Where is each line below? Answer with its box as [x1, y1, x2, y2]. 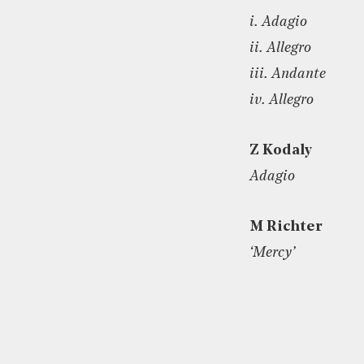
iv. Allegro [249, 92, 314, 108]
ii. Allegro [249, 40, 311, 56]
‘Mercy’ [249, 245, 295, 261]
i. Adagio [249, 14, 307, 30]
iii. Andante [249, 66, 326, 82]
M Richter [249, 219, 323, 235]
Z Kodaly [249, 142, 312, 158]
